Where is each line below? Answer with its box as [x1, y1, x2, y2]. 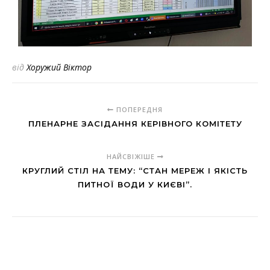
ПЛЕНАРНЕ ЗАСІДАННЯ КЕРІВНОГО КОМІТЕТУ [28, 119, 242, 129]
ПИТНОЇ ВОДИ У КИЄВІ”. [78, 180, 192, 190]
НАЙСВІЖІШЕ [106, 152, 157, 162]
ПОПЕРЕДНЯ [114, 105, 163, 115]
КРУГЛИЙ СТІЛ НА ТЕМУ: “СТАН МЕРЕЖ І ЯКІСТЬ [22, 166, 248, 176]
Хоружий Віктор [27, 61, 92, 74]
